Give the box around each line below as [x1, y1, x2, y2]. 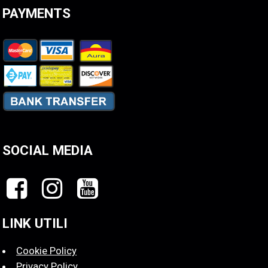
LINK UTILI [2, 215, 68, 232]
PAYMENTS [2, 5, 71, 22]
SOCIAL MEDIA [2, 142, 93, 159]
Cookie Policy [16, 245, 77, 257]
